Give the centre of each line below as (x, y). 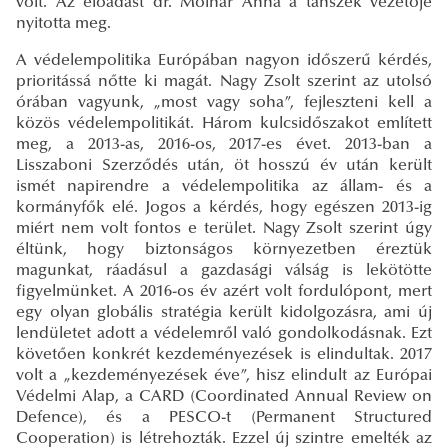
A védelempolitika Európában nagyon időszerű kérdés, (224, 60)
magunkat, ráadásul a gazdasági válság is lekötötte (224, 270)
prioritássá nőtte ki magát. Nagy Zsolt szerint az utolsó (224, 81)
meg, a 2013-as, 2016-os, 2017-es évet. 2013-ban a (224, 144)
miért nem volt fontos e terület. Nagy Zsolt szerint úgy (224, 228)
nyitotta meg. (63, 23)
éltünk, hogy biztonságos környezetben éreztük (224, 249)
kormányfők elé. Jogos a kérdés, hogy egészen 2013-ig (224, 207)
